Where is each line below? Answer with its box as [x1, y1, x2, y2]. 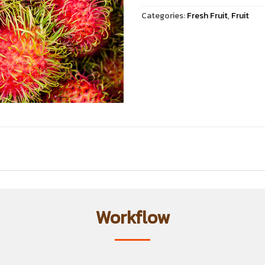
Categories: [141, 9, 187, 22]
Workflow [95, 203, 170, 231]
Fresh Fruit [187, 9, 228, 22]
